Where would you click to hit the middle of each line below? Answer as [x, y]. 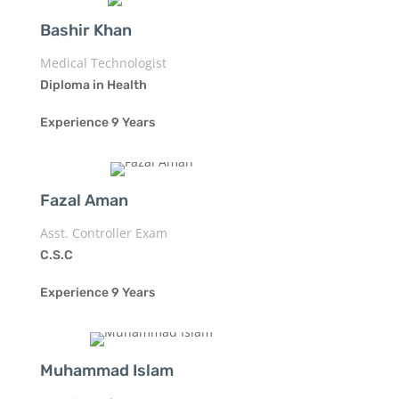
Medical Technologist [103, 62]
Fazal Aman [84, 200]
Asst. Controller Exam [103, 232]
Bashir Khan [85, 30]
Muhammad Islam [106, 370]
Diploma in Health [93, 85]
